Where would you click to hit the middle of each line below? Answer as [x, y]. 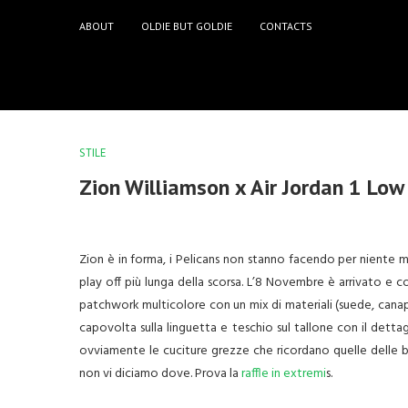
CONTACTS [286, 25]
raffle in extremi [284, 374]
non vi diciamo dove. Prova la [160, 374]
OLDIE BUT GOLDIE [187, 25]
